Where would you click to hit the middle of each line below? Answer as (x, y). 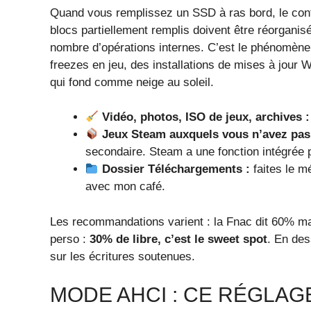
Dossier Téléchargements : (176, 169)
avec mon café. (125, 187)
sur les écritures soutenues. (123, 256)
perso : (70, 239)
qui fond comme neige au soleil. (132, 82)
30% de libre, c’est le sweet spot (178, 239)
